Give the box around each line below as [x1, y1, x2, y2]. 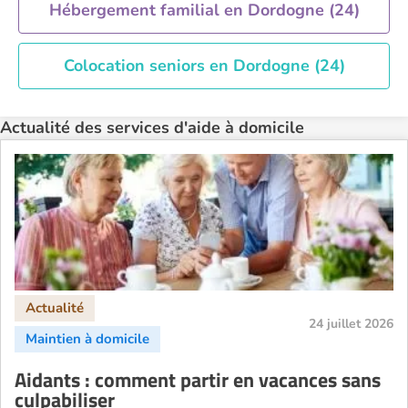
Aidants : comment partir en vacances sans [15, 364, 381, 395]
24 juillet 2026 [309, 315, 393, 332]
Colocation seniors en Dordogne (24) [63, 55, 345, 76]
